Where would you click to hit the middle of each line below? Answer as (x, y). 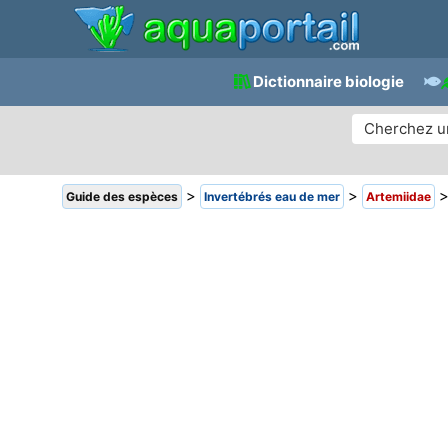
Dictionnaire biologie (328, 81)
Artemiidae (398, 196)
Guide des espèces (122, 196)
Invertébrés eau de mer (272, 196)
